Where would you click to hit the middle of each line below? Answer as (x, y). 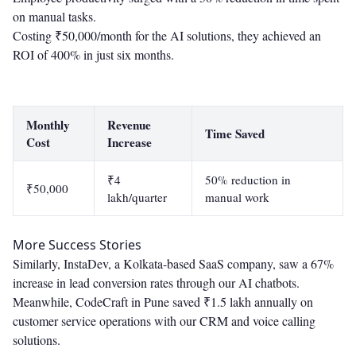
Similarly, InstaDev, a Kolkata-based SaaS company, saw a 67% (173, 264)
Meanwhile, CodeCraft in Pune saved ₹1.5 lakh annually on (163, 302)
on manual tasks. (54, 17)
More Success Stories (77, 245)
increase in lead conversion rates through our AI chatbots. (156, 283)
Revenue (129, 125)
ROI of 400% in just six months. (93, 55)
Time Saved (235, 134)
